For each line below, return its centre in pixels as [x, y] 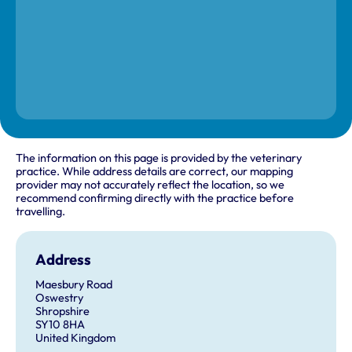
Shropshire [62, 311]
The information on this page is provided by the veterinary [159, 158]
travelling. [40, 211]
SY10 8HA [60, 324]
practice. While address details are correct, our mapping [154, 171]
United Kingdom [75, 337]
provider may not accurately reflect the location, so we [150, 184]
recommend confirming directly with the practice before [155, 198]
